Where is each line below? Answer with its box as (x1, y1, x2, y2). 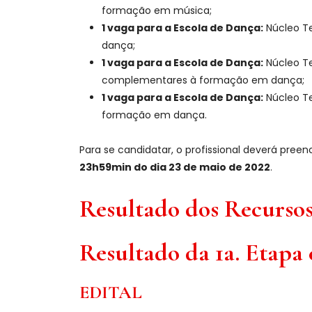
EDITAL (79, 281, 142, 303)
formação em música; (102, 3, 212, 17)
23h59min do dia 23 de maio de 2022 (79, 160, 270, 174)
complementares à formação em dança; (102, 73, 304, 87)
